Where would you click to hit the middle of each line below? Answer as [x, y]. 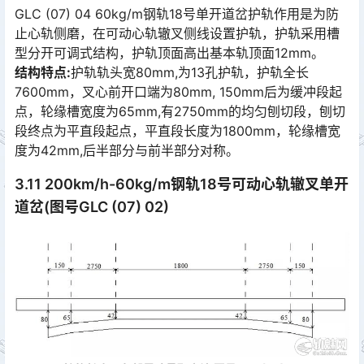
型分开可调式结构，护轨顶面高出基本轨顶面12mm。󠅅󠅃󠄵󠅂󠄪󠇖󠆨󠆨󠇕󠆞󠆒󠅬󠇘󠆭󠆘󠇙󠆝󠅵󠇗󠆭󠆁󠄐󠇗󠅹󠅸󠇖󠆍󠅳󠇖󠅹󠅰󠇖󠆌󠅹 [169, 53]
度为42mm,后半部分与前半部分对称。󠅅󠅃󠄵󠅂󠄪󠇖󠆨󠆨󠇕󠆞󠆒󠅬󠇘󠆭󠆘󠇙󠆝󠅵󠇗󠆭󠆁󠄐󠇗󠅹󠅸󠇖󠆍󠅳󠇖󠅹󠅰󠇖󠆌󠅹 [127, 151]
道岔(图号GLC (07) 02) [92, 207]
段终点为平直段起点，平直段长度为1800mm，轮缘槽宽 [178, 131]
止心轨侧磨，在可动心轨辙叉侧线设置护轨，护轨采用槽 [177, 34]
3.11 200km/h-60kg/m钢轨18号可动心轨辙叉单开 [182, 184]
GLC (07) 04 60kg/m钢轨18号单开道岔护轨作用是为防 [177, 14]
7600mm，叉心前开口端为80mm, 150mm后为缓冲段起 [178, 92]
